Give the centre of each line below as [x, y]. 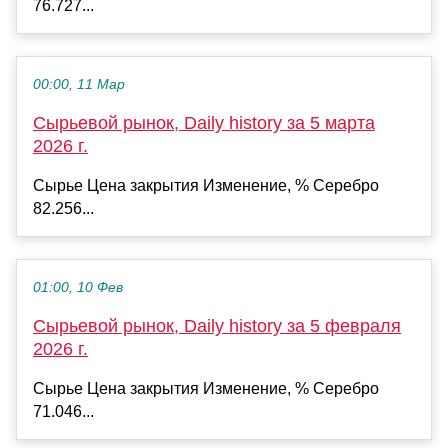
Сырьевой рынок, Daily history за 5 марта [204, 123]
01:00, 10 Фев [78, 288]
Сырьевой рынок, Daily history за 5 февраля [217, 326]
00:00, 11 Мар [79, 85]
